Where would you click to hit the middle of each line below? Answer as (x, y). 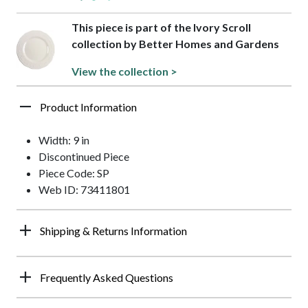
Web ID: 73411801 (84, 190)
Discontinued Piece (84, 157)
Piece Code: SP (74, 173)
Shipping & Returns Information (113, 231)
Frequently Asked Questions (107, 278)
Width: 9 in (64, 140)
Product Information (88, 107)
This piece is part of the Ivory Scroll (162, 27)
